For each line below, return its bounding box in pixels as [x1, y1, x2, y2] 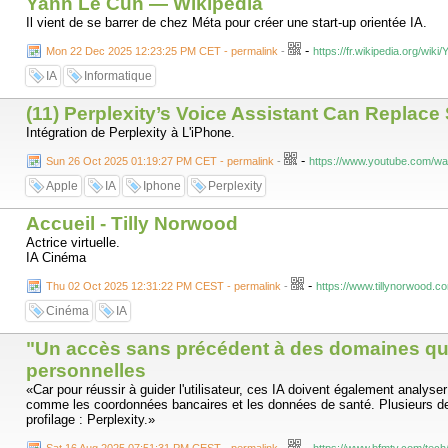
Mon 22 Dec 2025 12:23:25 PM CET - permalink [46, 45, 278, 57]
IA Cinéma [26, 250, 86, 265]
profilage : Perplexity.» [26, 412, 155, 427]
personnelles [26, 360, 146, 381]
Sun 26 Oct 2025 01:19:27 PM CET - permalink [46, 155, 274, 167]
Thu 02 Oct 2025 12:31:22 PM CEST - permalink [46, 280, 281, 292]
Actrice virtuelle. [26, 235, 120, 250]
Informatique [84, 69, 152, 83]
